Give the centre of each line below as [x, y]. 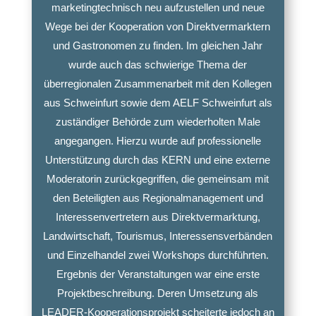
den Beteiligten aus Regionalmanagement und [158, 197]
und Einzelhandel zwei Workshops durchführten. [158, 255]
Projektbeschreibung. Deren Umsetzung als [158, 293]
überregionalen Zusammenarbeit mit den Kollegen [158, 83]
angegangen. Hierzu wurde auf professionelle [158, 140]
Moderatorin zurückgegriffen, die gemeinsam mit [158, 178]
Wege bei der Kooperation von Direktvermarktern [158, 26]
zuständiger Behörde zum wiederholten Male [158, 121]
